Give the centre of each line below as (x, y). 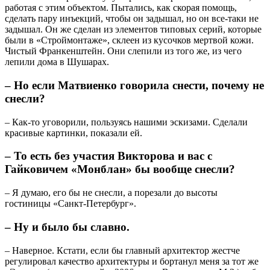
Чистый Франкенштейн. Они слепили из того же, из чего (123, 51)
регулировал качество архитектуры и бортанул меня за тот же (132, 261)
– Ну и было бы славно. (67, 227)
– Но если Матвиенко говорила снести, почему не (134, 85)
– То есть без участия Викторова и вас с (108, 156)
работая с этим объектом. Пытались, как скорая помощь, (121, 8)
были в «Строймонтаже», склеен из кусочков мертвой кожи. (129, 40)
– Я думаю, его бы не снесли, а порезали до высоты (111, 193)
